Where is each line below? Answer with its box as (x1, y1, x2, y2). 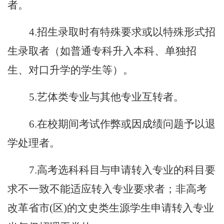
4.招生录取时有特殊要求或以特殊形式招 (29, 25, 215, 38)
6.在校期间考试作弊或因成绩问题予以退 (29, 117, 215, 130)
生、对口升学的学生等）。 (7, 63, 133, 76)
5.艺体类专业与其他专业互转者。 (29, 90, 184, 103)
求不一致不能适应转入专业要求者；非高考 (7, 182, 207, 195)
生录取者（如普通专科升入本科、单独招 (7, 44, 196, 57)
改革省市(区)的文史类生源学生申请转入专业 (7, 201, 214, 214)
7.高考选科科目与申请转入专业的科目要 (29, 163, 215, 176)
